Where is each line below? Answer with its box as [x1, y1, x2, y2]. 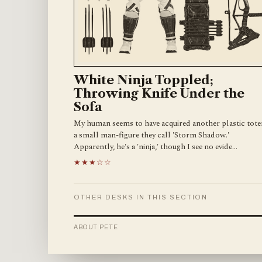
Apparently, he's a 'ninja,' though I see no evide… [74, 140, 237, 153]
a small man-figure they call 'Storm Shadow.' [74, 129, 229, 141]
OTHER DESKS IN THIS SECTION [74, 193, 208, 201]
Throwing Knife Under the [74, 85, 244, 101]
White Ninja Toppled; [74, 72, 213, 87]
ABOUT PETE [74, 223, 118, 230]
